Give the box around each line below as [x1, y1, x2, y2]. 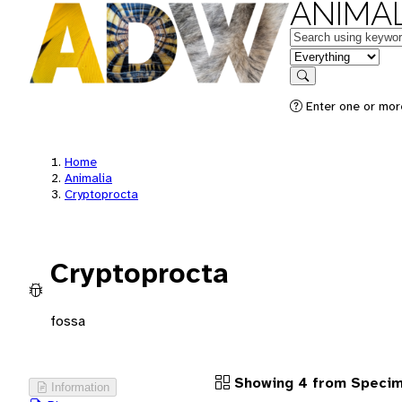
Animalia [65, 170, 112, 186]
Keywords [289, 26, 350, 45]
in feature [289, 46, 348, 65]
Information [51, 380, 109, 394]
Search [301, 82, 339, 95]
